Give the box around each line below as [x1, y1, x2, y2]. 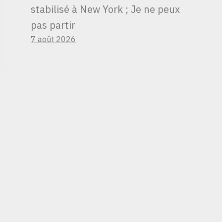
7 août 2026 [31, 34, 76, 44]
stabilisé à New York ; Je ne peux [31, 2, 180, 16]
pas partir [31, 18, 76, 32]
